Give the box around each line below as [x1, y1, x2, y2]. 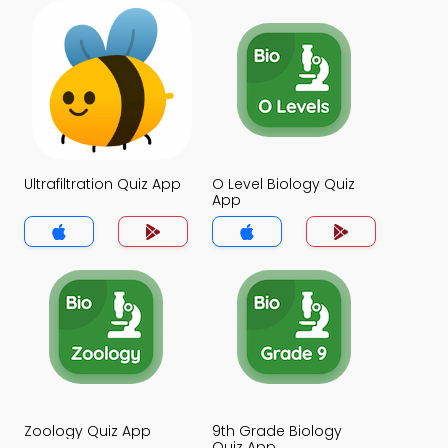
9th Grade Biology [212, 421, 342, 441]
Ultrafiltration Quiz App [24, 174, 181, 194]
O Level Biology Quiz [212, 174, 355, 194]
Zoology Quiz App [24, 421, 151, 441]
